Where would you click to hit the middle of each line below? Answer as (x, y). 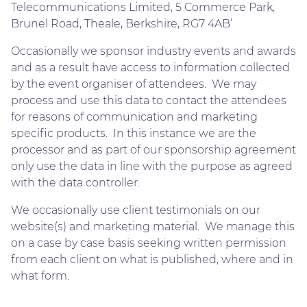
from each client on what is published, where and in (152, 259)
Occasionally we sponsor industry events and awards (153, 51)
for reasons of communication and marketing (134, 116)
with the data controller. (75, 182)
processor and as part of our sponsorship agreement (153, 149)
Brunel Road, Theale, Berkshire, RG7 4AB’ (122, 23)
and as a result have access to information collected (150, 67)
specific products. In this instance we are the (134, 133)
